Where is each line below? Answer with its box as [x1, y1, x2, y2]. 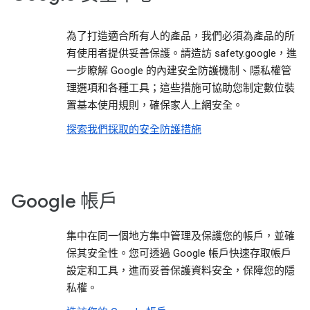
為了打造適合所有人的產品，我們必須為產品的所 [66, 30, 295, 42]
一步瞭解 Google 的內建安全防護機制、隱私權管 [66, 64, 291, 77]
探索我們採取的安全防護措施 [66, 123, 201, 136]
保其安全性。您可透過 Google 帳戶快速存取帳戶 [66, 247, 291, 259]
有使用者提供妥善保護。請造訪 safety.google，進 [66, 47, 297, 60]
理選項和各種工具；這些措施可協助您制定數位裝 [66, 82, 295, 94]
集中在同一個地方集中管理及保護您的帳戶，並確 [66, 230, 295, 242]
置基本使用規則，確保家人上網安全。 [66, 99, 243, 111]
